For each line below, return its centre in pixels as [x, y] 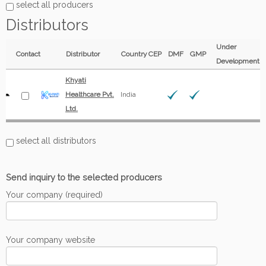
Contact [28, 54]
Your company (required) [54, 195]
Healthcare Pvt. [90, 94]
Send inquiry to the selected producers [84, 177]
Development [238, 61]
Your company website [50, 240]
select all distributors [55, 141]
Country [134, 54]
